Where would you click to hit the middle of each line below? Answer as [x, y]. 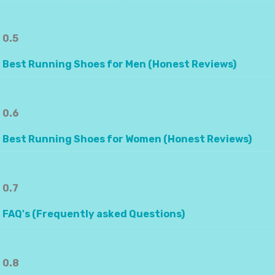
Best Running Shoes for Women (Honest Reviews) [127, 139]
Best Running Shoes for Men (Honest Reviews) [119, 64]
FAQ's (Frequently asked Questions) [94, 214]
